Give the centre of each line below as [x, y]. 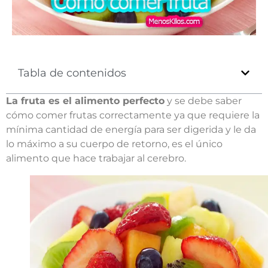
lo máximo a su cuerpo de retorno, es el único [114, 144]
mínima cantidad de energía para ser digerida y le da [131, 129]
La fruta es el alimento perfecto [85, 100]
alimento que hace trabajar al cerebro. [96, 158]
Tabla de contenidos [72, 73]
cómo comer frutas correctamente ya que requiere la [133, 115]
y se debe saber [203, 100]
